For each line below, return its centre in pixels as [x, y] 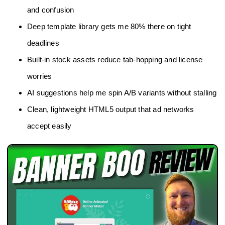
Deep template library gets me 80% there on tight [109, 27]
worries [40, 76]
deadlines [43, 43]
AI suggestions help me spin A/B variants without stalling [122, 93]
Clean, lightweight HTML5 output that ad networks [111, 109]
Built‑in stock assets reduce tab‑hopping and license [115, 60]
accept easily [49, 126]
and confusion [51, 10]
